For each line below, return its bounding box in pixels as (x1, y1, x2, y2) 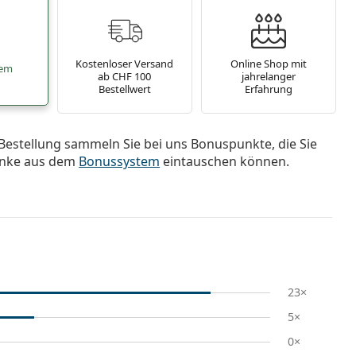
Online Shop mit (230, 56, 308, 71)
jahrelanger (242, 68, 296, 83)
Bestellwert (98, 81, 151, 96)
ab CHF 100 (98, 68, 152, 83)
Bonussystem (79, 153, 161, 170)
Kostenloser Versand (75, 56, 174, 71)
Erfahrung (245, 81, 293, 96)
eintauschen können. (160, 153, 290, 170)
